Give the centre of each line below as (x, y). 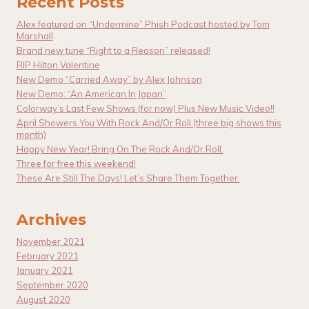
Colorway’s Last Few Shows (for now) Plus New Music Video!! (145, 109)
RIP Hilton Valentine (58, 65)
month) (31, 135)
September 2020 (52, 285)
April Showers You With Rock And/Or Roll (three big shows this (149, 123)
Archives (51, 220)
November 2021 (50, 242)
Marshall (34, 36)
